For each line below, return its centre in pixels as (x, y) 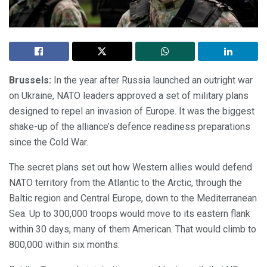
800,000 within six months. (64, 244)
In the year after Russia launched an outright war (152, 80)
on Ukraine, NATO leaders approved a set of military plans (129, 95)
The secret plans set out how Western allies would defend (131, 167)
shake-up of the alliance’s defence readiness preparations (130, 126)
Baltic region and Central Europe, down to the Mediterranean (133, 198)
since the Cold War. (49, 142)
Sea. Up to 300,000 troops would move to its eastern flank (130, 213)
